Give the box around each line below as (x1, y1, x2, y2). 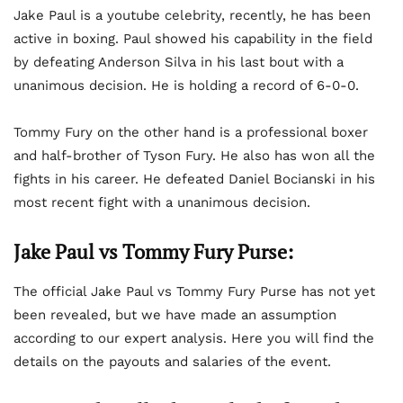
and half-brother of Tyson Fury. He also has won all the (13, 148, 375, 165)
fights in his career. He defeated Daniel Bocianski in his (13, 171, 375, 188)
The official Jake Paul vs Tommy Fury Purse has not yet (13, 283, 375, 300)
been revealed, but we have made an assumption (13, 307, 336, 324)
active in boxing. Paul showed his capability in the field (13, 31, 372, 48)
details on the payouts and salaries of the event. (13, 354, 331, 371)
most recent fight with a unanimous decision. (13, 194, 310, 211)
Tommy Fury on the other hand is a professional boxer (13, 124, 368, 141)
